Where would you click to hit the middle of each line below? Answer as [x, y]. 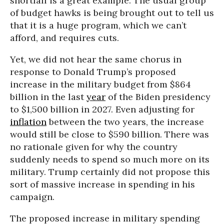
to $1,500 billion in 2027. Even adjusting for [102, 109]
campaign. [32, 196]
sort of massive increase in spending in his [102, 184]
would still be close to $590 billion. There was [109, 134]
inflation [28, 121]
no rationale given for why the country [94, 146]
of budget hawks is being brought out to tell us [112, 12]
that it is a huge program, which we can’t [98, 25]
